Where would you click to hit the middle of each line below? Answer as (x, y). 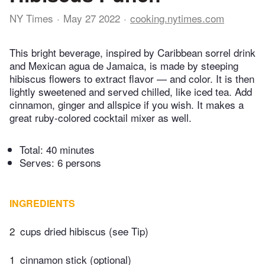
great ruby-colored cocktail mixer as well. (101, 118)
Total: (33, 150)
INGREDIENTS (42, 203)
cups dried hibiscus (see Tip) (84, 231)
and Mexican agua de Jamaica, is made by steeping (124, 66)
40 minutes (70, 150)
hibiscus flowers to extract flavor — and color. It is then (132, 79)
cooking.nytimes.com (177, 18)
